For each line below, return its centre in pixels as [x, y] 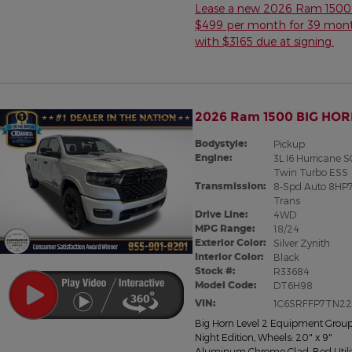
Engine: [213, 157]
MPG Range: [225, 228]
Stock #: [215, 270]
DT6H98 [293, 285]
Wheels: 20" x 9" [295, 337]
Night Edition [224, 337]
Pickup [289, 143]
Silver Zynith [301, 242]
